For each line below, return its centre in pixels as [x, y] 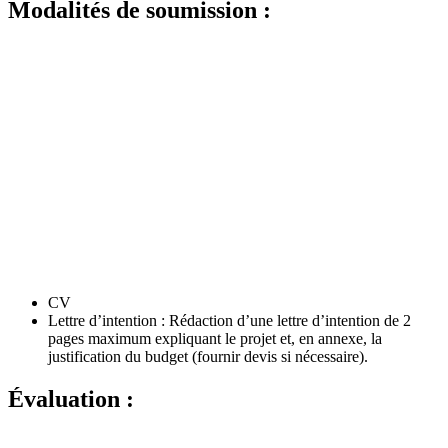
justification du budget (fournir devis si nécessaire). [208, 357]
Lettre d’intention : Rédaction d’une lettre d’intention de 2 [229, 321]
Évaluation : [71, 399]
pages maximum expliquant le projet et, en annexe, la [215, 339]
